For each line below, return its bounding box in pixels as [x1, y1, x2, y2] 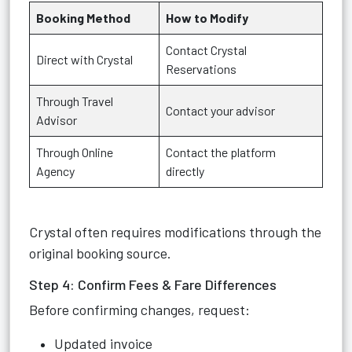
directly [166, 163, 204, 178]
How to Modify [166, 10, 248, 25]
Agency [36, 163, 75, 178]
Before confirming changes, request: [29, 301, 250, 318]
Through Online [36, 145, 113, 159]
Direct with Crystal [36, 52, 133, 67]
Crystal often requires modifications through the [29, 223, 321, 240]
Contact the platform [166, 145, 276, 159]
